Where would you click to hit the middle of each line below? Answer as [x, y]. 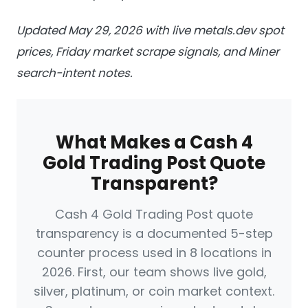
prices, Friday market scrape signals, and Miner [148, 51]
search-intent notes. [75, 73]
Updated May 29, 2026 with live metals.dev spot [150, 30]
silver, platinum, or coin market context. [154, 291]
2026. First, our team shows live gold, [154, 272]
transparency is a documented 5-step [154, 234]
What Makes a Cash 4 [154, 143]
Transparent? [154, 184]
